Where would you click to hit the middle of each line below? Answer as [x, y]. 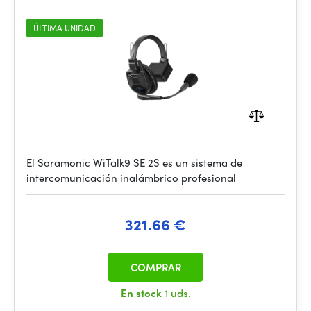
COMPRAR [155, 267]
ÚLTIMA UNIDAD [65, 28]
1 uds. [177, 293]
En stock [142, 293]
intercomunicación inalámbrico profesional [131, 178]
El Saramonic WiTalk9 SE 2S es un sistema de [134, 162]
